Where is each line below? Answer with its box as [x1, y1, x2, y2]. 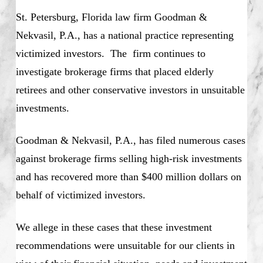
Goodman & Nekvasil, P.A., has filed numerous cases [15, 134, 245, 146]
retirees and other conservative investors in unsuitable [15, 83, 245, 96]
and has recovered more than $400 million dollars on [15, 170, 241, 183]
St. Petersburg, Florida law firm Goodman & [15, 11, 207, 23]
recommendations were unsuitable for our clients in [15, 239, 235, 251]
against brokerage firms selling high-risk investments [15, 152, 242, 164]
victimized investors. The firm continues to [15, 47, 205, 59]
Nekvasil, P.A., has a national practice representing [15, 29, 234, 41]
